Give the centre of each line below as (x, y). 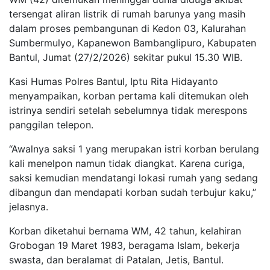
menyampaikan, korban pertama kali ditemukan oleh (129, 96)
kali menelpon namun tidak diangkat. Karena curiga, (127, 163)
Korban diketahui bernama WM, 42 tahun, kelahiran (125, 231)
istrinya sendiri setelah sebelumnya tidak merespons (128, 110)
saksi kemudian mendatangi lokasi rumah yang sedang (133, 177)
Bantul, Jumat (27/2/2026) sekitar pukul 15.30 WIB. (126, 57)
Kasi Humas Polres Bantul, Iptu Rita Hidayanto (114, 81)
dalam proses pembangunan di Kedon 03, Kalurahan (127, 28)
